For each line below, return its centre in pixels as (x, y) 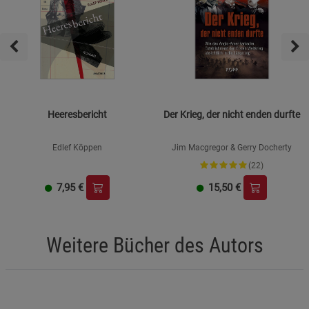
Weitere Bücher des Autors (154, 246)
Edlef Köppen (77, 148)
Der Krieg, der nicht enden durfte (232, 115)
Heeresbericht (77, 115)
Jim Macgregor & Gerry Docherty (232, 148)
